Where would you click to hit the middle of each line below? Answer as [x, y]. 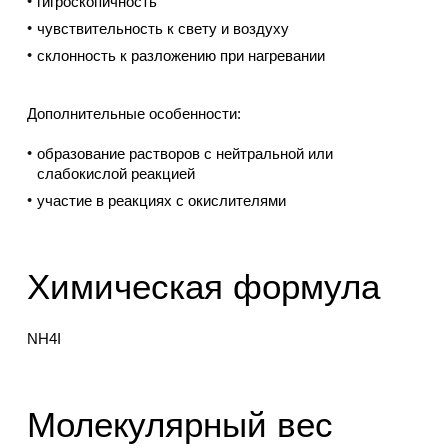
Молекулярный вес [179, 425]
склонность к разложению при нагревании [180, 56]
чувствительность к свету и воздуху [162, 29]
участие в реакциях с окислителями [161, 201]
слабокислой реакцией [115, 174]
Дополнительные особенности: [133, 114]
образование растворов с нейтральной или [184, 154]
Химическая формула [203, 287]
